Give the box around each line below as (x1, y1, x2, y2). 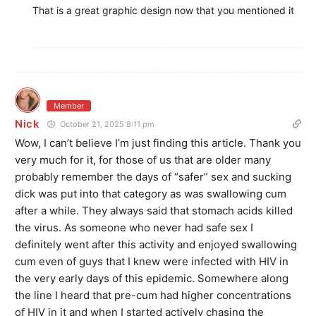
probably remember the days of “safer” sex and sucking (15, 169, 291, 183)
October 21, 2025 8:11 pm (57, 119, 154, 129)
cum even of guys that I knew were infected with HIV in (15, 254, 288, 268)
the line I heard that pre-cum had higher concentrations (15, 288, 291, 302)
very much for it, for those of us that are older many (15, 152, 271, 166)
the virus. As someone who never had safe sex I (15, 220, 253, 234)
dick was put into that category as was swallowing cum (15, 186, 286, 200)
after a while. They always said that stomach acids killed (15, 203, 293, 217)
